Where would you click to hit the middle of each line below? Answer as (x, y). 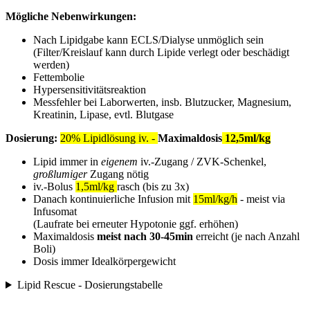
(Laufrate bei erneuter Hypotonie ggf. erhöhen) (136, 224)
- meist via (261, 199)
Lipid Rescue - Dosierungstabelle (90, 285)
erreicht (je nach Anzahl (246, 237)
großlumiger (60, 174)
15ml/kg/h (215, 199)
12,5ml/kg (246, 138)
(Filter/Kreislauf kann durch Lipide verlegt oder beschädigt (161, 53)
